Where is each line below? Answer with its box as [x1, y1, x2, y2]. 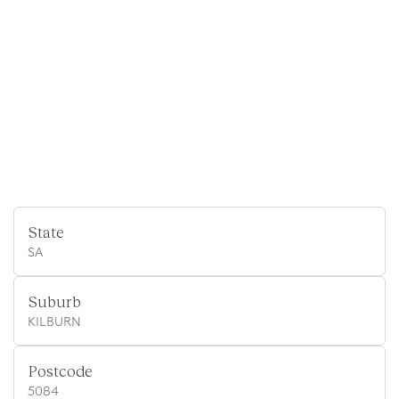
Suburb [28, 290, 81, 311]
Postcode [28, 360, 93, 380]
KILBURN [28, 315, 81, 329]
